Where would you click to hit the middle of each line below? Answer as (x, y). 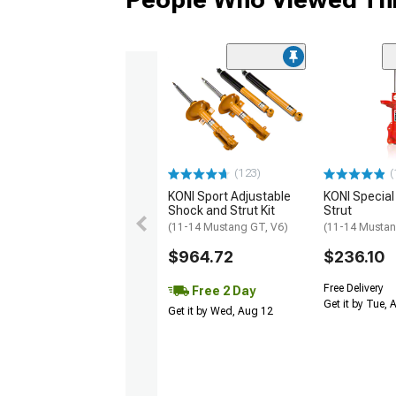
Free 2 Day (222, 291)
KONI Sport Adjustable (229, 197)
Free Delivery (354, 289)
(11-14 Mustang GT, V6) (228, 228)
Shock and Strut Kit (221, 211)
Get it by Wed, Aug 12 (221, 312)
